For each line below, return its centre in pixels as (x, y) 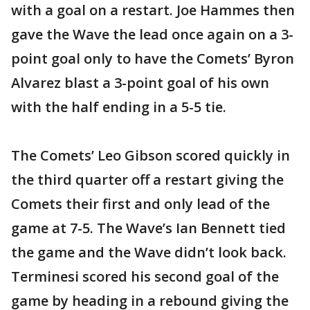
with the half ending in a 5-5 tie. (119, 107)
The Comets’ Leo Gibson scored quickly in (151, 155)
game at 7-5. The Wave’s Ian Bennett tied (148, 228)
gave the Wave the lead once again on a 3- (152, 34)
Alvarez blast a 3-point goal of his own (140, 83)
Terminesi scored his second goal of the (145, 276)
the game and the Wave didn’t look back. (149, 252)
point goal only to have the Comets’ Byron (153, 58)
